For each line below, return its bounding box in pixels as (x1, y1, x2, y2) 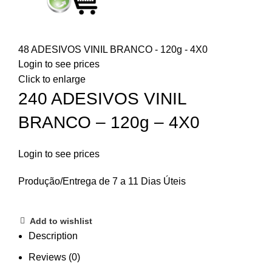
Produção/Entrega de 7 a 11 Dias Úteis (18, 175, 186, 186)
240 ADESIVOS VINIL (18, 89, 186, 108)
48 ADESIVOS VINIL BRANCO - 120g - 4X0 (18, 44, 208, 55)
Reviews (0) (29, 251, 80, 262)
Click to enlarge (18, 73, 86, 84)
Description (29, 230, 78, 241)
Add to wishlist (30, 216, 92, 226)
